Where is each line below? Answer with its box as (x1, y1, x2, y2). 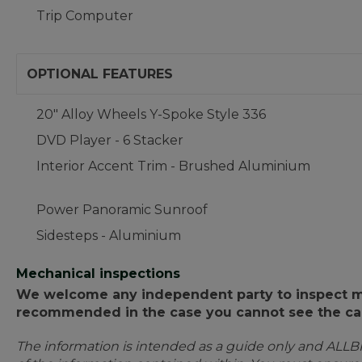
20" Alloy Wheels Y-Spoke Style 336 (36, 107, 266, 122)
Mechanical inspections (16, 266, 180, 281)
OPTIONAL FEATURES (27, 66, 173, 82)
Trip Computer (36, 8, 133, 23)
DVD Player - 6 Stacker (36, 133, 183, 148)
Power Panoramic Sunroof (36, 202, 208, 217)
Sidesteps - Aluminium (36, 228, 181, 243)
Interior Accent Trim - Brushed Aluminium (36, 158, 310, 174)
